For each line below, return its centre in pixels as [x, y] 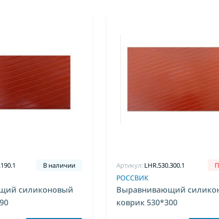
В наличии [59, 165]
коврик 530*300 [147, 202]
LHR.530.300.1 [165, 165]
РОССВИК [133, 178]
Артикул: [130, 165]
